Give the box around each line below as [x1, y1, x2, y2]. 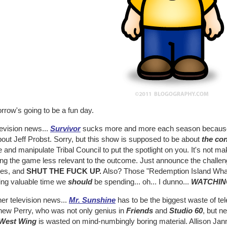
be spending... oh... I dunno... [92, 177, 191, 186]
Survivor [50, 124, 81, 133]
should [68, 177, 92, 186]
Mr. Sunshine [69, 196, 116, 204]
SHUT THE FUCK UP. [26, 167, 101, 175]
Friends [126, 206, 153, 215]
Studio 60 [169, 206, 203, 215]
